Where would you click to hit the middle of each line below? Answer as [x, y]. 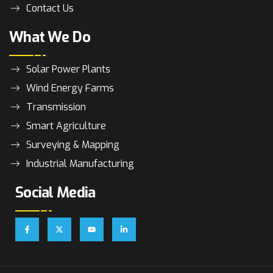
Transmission [56, 107]
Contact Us [50, 9]
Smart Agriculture [66, 126]
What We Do [50, 37]
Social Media [55, 193]
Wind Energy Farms [70, 88]
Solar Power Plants [68, 69]
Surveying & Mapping [73, 145]
